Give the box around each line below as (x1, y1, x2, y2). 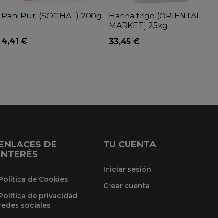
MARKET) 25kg (109, 20, 168, 30)
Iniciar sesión (103, 164, 152, 174)
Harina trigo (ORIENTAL (109, 11, 200, 20)
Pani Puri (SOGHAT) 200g (1, 11, 102, 20)
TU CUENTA (103, 139, 157, 150)
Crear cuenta (103, 182, 150, 191)
